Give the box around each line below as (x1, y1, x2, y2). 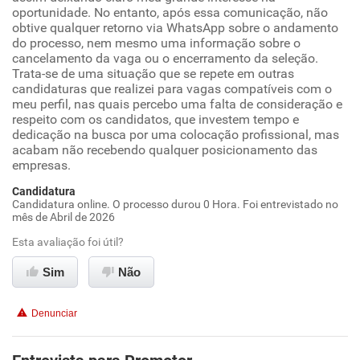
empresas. (12, 157, 71, 173)
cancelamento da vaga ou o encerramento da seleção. (12, 51, 318, 66)
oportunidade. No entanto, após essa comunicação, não (12, 5, 328, 20)
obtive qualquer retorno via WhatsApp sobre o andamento (12, 20, 338, 35)
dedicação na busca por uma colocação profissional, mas (12, 127, 339, 142)
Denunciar (31, 308, 77, 319)
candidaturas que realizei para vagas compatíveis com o (12, 81, 332, 96)
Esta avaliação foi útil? (12, 235, 124, 248)
